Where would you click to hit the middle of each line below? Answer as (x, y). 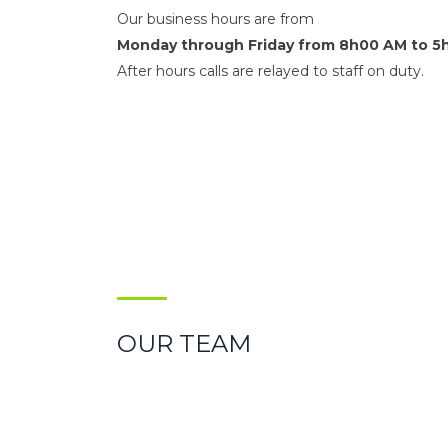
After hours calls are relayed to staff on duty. (270, 71)
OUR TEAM (184, 344)
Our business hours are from (215, 19)
